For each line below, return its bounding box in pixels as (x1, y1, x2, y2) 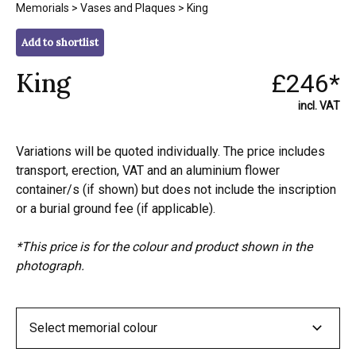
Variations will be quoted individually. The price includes (16, 143, 325, 159)
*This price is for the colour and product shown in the (16, 238, 312, 254)
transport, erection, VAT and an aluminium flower (16, 162, 280, 178)
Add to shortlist (21, 35, 99, 49)
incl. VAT (298, 99, 340, 112)
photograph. (16, 257, 84, 273)
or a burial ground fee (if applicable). (16, 200, 215, 216)
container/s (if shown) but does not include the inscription (16, 181, 336, 197)
